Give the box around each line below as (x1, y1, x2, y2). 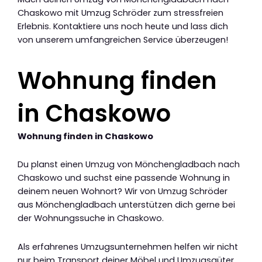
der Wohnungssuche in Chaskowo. (18, 212, 164, 225)
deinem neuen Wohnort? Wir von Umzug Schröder (18, 185, 227, 198)
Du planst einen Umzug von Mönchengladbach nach (18, 158, 240, 171)
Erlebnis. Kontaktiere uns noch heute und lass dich (18, 20, 228, 32)
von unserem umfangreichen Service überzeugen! (18, 33, 228, 46)
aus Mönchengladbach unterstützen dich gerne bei (18, 199, 235, 211)
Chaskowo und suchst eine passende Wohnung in (18, 172, 230, 184)
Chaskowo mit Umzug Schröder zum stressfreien (18, 6, 223, 19)
